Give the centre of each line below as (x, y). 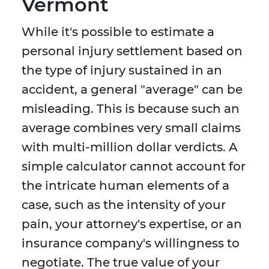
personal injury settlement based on (132, 51)
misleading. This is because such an (131, 109)
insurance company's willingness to (131, 243)
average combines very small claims (131, 128)
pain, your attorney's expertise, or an (132, 224)
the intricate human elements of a (125, 186)
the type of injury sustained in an (122, 71)
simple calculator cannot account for (134, 167)
